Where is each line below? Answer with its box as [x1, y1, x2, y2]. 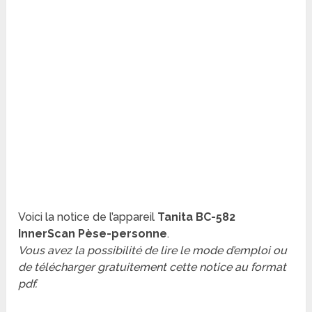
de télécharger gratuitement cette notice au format [18, 260, 287, 274]
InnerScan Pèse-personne [18, 227, 168, 241]
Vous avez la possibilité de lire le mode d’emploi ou [18, 244, 288, 258]
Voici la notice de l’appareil [18, 210, 158, 224]
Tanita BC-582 [157, 210, 236, 224]
